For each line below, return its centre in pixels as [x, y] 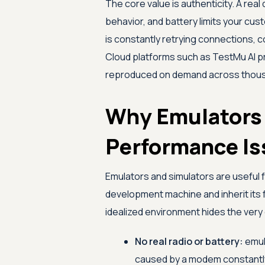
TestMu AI [234, 57]
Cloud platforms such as [159, 57]
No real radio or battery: [189, 241]
